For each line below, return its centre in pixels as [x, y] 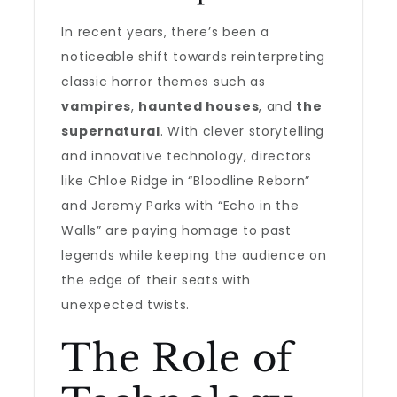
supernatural [111, 131]
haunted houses [199, 106]
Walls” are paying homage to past [176, 230]
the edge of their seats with [156, 280]
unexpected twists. [126, 305]
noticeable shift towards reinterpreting [193, 57]
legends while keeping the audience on [194, 255]
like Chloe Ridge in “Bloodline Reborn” [186, 181]
